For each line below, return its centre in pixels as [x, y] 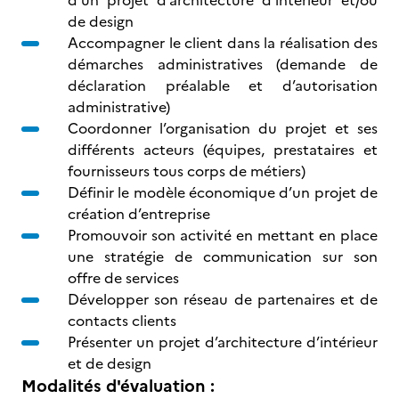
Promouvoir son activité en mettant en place [223, 235]
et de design [111, 363]
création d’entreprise [141, 214]
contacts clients [124, 321]
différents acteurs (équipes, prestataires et [223, 150]
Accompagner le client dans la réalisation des [223, 43]
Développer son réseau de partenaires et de [223, 299]
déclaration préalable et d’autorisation [223, 85]
